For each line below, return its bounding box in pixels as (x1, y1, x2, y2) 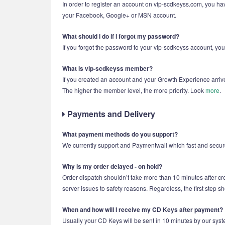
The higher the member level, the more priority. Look (62, 86, 205, 94)
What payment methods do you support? (62, 130, 178, 139)
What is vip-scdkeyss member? (62, 64, 153, 73)
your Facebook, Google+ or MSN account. (62, 11, 176, 19)
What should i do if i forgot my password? (62, 32, 179, 41)
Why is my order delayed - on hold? (62, 162, 162, 171)
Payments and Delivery (65, 108, 155, 120)
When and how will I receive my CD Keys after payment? (62, 205, 223, 214)
